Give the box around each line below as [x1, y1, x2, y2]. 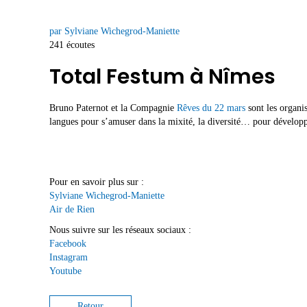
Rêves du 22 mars [177, 103, 245, 114]
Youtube [49, 265, 82, 276]
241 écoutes [49, 40, 95, 50]
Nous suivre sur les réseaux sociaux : [49, 224, 191, 235]
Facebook [49, 238, 86, 249]
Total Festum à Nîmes [49, 62, 275, 92]
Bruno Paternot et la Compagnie [49, 103, 177, 114]
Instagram [49, 251, 88, 262]
